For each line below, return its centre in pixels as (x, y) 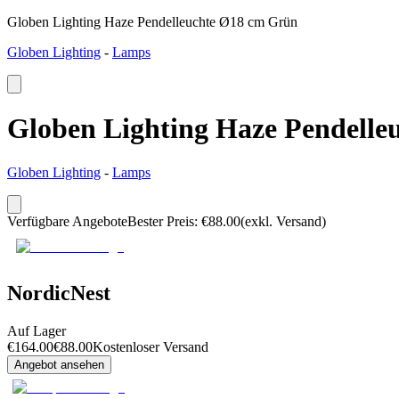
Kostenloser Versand (151, 346)
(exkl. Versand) (283, 221)
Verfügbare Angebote (67, 221)
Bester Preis (161, 221)
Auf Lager (37, 330)
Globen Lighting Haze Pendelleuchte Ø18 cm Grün (152, 22)
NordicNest (59, 293)
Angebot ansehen (59, 364)
